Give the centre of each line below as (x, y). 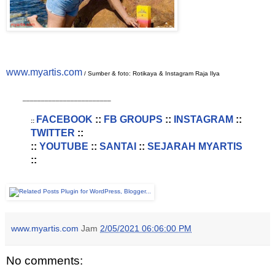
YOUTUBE (64, 146)
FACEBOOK (64, 119)
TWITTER (52, 133)
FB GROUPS (133, 119)
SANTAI (118, 146)
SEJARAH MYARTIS (195, 146)
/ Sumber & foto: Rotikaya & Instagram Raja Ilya (151, 74)
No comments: (45, 260)
